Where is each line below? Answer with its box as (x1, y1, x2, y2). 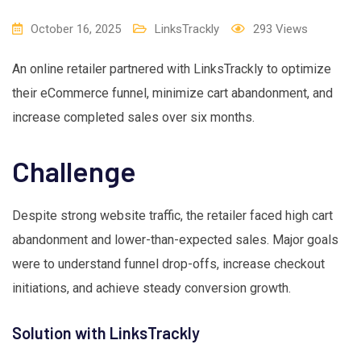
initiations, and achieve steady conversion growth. (12, 280, 291, 297)
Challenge (12, 154, 136, 189)
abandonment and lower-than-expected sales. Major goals (12, 232, 338, 248)
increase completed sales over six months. (12, 110, 255, 126)
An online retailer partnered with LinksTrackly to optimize (12, 61, 331, 77)
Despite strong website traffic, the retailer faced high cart (12, 208, 333, 224)
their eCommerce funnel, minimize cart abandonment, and (12, 85, 333, 102)
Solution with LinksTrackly (12, 323, 200, 343)
